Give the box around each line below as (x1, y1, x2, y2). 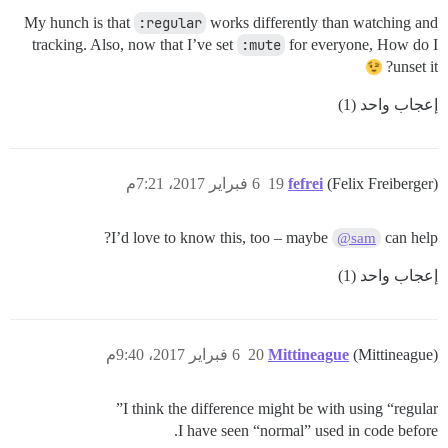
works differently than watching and (206, 13, 438, 31)
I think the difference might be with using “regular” (123, 399, 438, 417)
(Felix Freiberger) (327, 174, 438, 192)
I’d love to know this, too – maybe (110, 228, 332, 246)
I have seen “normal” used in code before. (178, 421, 438, 439)
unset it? (393, 57, 438, 75)
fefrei (288, 174, 323, 192)
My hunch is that (24, 13, 134, 31)
